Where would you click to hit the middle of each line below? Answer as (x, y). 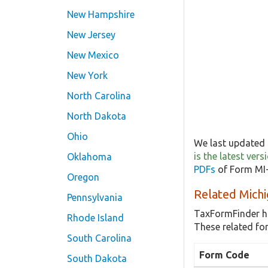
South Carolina (99, 238)
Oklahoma (89, 157)
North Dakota (97, 116)
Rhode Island (95, 218)
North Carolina (99, 96)
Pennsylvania (95, 197)
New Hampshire (101, 14)
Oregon (83, 177)
